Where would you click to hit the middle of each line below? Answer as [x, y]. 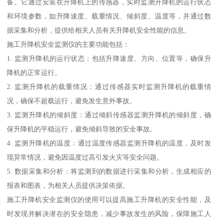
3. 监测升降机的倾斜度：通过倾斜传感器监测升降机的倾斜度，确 [109, 115]
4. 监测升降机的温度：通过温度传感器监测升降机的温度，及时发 [109, 143]
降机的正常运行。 [34, 72]
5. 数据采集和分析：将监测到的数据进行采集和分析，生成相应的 [109, 171]
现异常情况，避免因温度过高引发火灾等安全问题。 [85, 157]
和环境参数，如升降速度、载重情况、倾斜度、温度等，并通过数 [109, 16]
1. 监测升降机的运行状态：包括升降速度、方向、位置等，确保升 [109, 58]
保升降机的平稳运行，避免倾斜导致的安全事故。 [82, 129]
